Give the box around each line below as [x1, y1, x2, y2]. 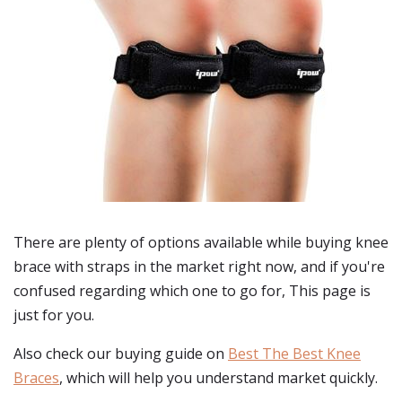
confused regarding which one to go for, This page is [13, 281, 371, 301]
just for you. [13, 305, 94, 325]
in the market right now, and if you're [130, 257, 385, 276]
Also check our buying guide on [13, 344, 228, 363]
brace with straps [13, 257, 130, 276]
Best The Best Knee [228, 344, 361, 363]
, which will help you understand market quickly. [59, 368, 378, 388]
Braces [13, 368, 59, 388]
